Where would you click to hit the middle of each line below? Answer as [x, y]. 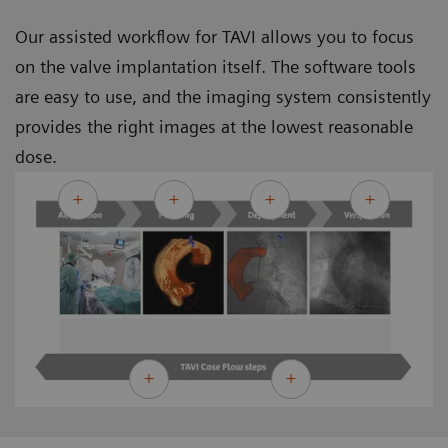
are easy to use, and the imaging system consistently [223, 97]
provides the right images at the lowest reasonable [214, 127]
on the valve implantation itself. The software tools [215, 67]
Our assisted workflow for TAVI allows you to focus [214, 37]
